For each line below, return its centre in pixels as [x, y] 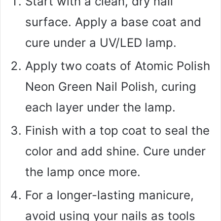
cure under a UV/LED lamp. [101, 42]
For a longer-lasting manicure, [110, 195]
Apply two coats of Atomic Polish [118, 66]
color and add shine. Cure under [115, 151]
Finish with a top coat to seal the [117, 130]
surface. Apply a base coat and [113, 22]
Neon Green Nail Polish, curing [111, 86]
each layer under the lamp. [100, 107]
